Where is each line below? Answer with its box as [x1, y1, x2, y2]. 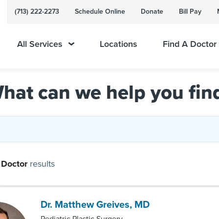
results [30, 158, 55, 169]
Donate [141, 7, 163, 16]
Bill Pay [179, 7, 201, 16]
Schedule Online [75, 7, 125, 16]
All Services [17, 39, 63, 49]
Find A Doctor [162, 39, 217, 49]
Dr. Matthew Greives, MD [41, 199, 150, 211]
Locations [99, 39, 137, 49]
